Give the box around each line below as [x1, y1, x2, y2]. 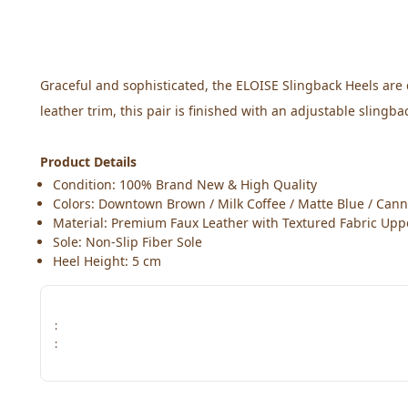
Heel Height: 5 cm [53, 252, 161, 270]
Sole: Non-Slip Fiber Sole [53, 233, 202, 250]
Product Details [40, 153, 137, 170]
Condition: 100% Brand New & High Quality [53, 176, 317, 193]
